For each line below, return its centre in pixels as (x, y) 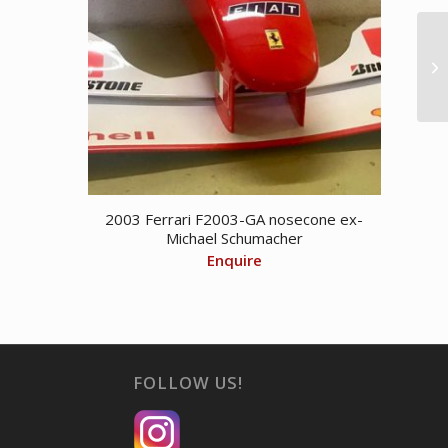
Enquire (234, 259)
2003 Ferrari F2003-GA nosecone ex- (234, 218)
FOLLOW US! (187, 382)
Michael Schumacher (234, 237)
